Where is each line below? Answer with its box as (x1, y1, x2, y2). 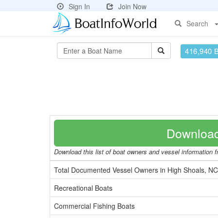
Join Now (118, 1, 146, 11)
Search (186, 18, 208, 28)
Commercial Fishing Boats (54, 201, 135, 211)
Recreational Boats (54, 183, 112, 193)
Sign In (69, 1, 90, 11)
